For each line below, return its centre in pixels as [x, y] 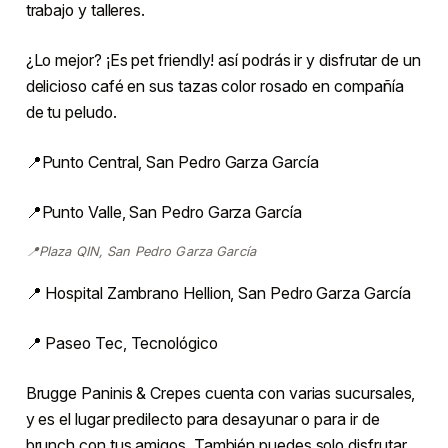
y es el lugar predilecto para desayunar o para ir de [202, 419]
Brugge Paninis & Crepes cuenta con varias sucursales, [220, 393]
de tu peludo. [71, 111]
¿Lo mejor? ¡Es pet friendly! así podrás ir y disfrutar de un [223, 59]
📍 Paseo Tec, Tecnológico [121, 343]
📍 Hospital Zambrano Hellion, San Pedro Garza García [218, 293]
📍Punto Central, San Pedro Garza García [172, 161]
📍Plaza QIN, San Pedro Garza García [141, 251]
